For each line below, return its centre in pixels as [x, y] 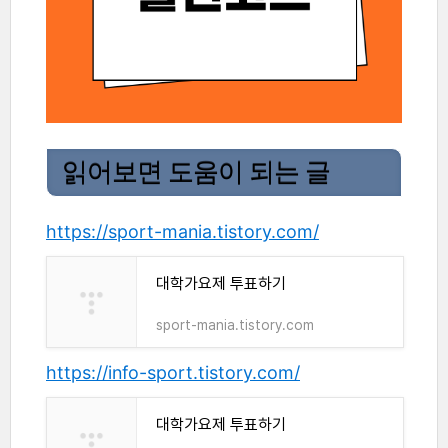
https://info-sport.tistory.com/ [173, 373]
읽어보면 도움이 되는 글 [196, 172]
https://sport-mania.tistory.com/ [182, 232]
